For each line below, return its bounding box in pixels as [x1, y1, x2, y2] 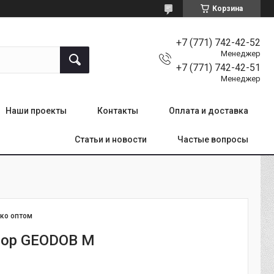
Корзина [212, 4, 243, 13]
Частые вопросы [177, 135, 248, 144]
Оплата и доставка [169, 106, 248, 116]
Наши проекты [6, 106, 67, 116]
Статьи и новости [75, 135, 147, 144]
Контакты [97, 106, 138, 116]
